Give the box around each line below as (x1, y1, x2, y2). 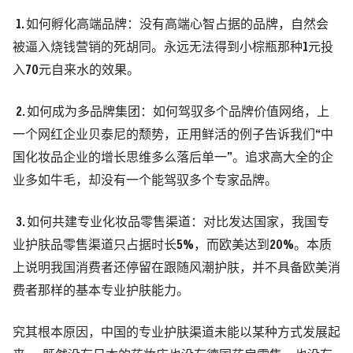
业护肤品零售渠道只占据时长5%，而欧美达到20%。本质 (13, 240, 332, 252)
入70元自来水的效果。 (13, 65, 139, 77)
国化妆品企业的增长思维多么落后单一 (13, 152, 227, 165)
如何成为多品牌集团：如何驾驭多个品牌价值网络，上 (27, 106, 329, 119)
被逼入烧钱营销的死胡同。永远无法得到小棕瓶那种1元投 (13, 42, 333, 54)
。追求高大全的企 (232, 152, 333, 165)
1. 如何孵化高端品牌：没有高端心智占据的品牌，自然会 (13, 19, 329, 32)
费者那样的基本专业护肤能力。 (13, 285, 189, 298)
